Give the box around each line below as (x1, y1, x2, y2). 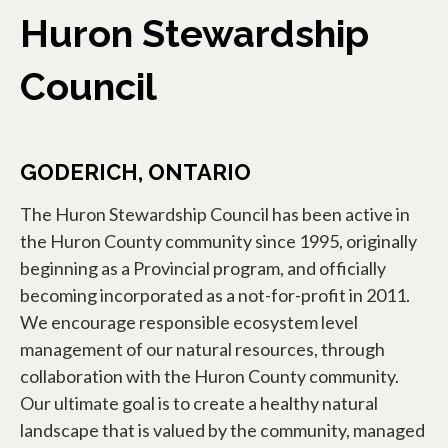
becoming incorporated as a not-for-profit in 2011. (20, 283, 410, 306)
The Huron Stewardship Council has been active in (20, 202, 410, 225)
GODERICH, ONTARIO (20, 158, 251, 185)
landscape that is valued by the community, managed (20, 418, 425, 441)
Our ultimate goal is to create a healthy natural (20, 391, 378, 414)
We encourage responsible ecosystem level (20, 310, 358, 333)
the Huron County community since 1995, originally (20, 229, 417, 252)
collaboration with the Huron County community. (20, 364, 399, 387)
